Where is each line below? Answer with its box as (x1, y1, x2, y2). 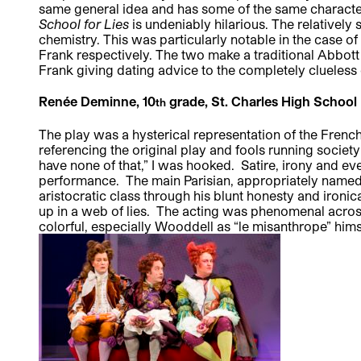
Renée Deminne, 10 (39, 93, 156, 109)
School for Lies (39, 15, 129, 31)
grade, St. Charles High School (166, 93, 357, 109)
